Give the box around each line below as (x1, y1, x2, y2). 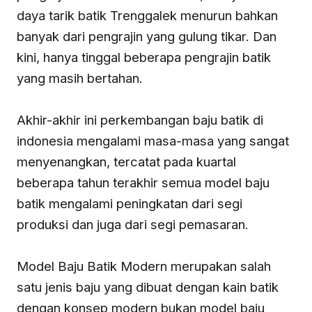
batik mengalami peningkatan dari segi (17, 196, 242, 212)
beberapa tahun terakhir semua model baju (17, 175, 270, 191)
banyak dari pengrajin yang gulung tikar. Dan (17, 29, 276, 45)
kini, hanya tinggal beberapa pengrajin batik (17, 49, 271, 65)
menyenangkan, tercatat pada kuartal (17, 154, 236, 170)
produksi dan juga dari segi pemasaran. (17, 217, 249, 233)
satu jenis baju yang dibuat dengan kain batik (17, 279, 279, 295)
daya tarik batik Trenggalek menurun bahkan (17, 8, 278, 24)
